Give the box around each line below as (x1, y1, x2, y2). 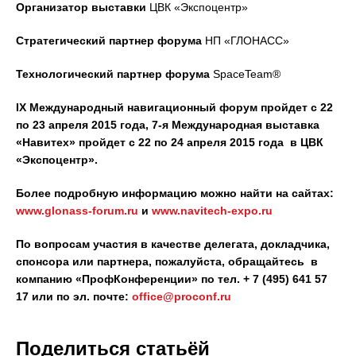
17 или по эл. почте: (16, 290, 132, 303)
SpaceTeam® (210, 68, 281, 80)
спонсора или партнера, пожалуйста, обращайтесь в (16, 255, 318, 268)
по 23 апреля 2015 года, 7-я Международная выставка (16, 118, 319, 131)
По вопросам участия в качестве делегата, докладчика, (16, 238, 330, 250)
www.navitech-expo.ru (152, 204, 273, 217)
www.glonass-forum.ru (16, 204, 138, 217)
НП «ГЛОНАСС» (202, 34, 289, 47)
